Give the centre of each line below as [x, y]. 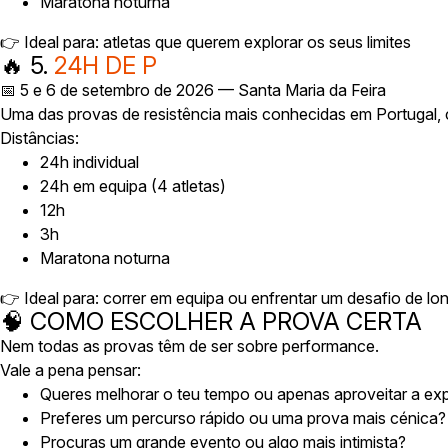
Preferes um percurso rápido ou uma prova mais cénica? [243, 418]
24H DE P [105, 65]
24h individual [89, 162]
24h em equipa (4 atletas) [133, 186]
